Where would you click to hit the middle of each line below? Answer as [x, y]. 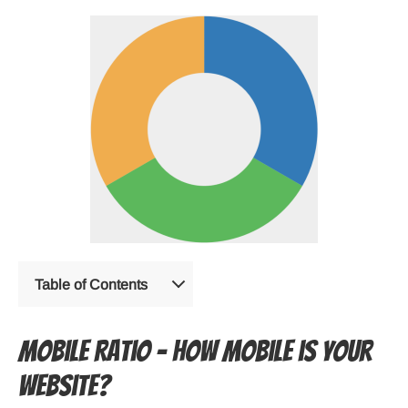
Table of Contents [91, 284]
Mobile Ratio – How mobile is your [195, 352]
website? [64, 387]
